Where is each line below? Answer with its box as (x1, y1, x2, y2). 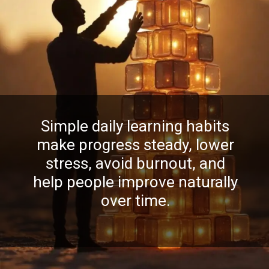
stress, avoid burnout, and (45, 154, 225, 172)
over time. (100, 191, 170, 210)
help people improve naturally (32, 172, 238, 191)
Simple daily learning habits (41, 116, 230, 135)
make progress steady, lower (36, 135, 234, 154)
